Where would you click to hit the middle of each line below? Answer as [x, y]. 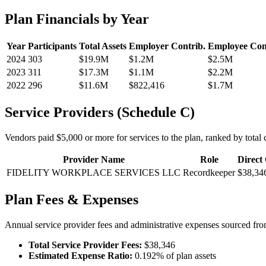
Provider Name [94, 160]
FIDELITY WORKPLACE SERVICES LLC [94, 173]
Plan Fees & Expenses [72, 200]
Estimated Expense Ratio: [80, 255]
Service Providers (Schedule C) [100, 113]
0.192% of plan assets [174, 255]
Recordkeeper [209, 173]
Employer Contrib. [167, 46]
